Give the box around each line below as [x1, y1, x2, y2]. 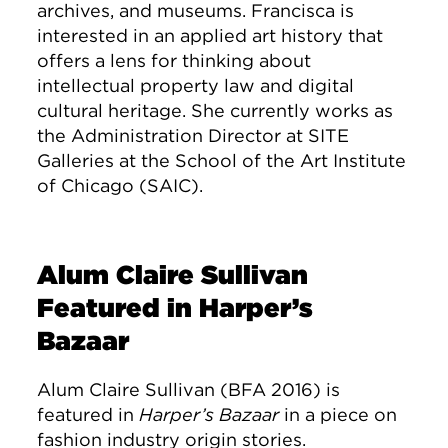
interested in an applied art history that [37, 25, 384, 47]
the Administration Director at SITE [37, 125, 350, 147]
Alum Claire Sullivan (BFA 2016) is [37, 379, 341, 401]
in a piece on [279, 404, 398, 426]
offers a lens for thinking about [37, 50, 312, 72]
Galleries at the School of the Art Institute [37, 150, 407, 172]
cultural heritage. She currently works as [37, 100, 394, 122]
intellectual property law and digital [37, 75, 355, 97]
